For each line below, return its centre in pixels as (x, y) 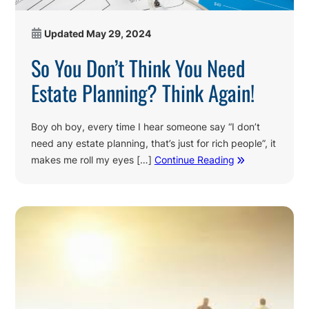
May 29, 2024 (118, 34)
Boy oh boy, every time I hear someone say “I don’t (145, 127)
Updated (65, 34)
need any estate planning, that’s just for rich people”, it (153, 143)
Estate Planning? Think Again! (142, 93)
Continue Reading (194, 160)
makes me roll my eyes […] (92, 160)
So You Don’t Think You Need (138, 68)
